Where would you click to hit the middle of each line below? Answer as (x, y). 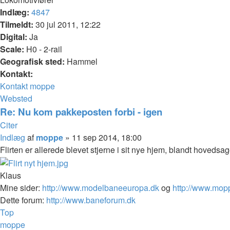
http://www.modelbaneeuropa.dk (101, 187)
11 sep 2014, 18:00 (107, 137)
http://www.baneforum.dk (91, 200)
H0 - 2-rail (43, 49)
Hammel (81, 61)
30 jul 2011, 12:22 (67, 24)
